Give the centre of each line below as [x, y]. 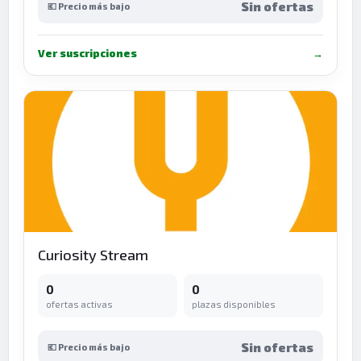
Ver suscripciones [87, 53]
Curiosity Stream [93, 254]
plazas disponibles [234, 304]
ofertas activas [79, 304]
